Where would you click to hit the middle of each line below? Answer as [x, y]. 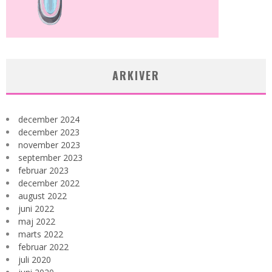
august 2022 [42, 195]
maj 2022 [37, 221]
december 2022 [49, 183]
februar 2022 [43, 246]
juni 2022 [36, 208]
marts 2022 [41, 234]
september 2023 [50, 157]
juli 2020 [35, 259]
